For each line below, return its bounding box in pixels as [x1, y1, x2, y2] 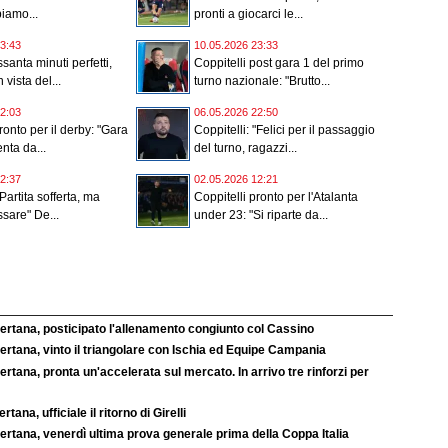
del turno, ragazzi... [194, 141, 297, 156]
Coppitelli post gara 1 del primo [194, 56, 364, 71]
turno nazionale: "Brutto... [194, 74, 330, 89]
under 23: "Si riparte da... [194, 208, 328, 223]
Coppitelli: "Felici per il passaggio [194, 123, 375, 138]
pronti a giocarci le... [194, 7, 303, 22]
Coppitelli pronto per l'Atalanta [194, 190, 358, 205]
